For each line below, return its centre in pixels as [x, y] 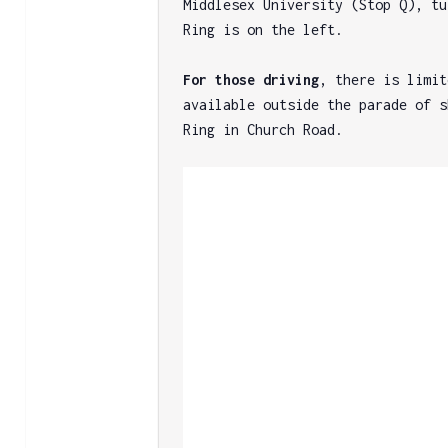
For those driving [251, 79]
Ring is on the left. [263, 29]
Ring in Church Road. [263, 129]
